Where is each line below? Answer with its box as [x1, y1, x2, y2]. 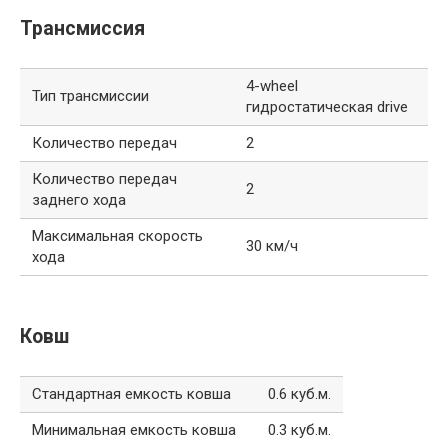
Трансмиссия [20, 16, 145, 40]
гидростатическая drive [246, 98, 408, 117]
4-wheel [246, 77, 298, 96]
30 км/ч [246, 237, 298, 256]
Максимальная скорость [32, 227, 203, 246]
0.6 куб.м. [268, 385, 331, 404]
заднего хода [32, 191, 126, 210]
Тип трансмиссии [32, 87, 149, 106]
